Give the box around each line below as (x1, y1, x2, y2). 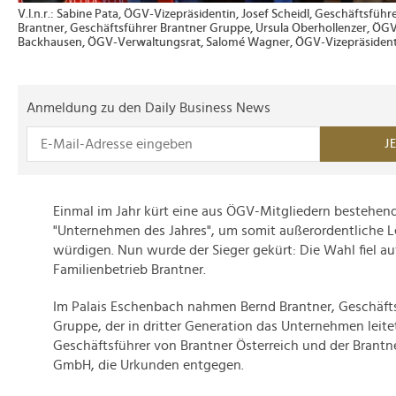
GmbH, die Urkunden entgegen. (53, 358, 244, 372)
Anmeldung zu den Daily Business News (27, 101, 270, 115)
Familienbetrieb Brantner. (53, 263, 206, 277)
